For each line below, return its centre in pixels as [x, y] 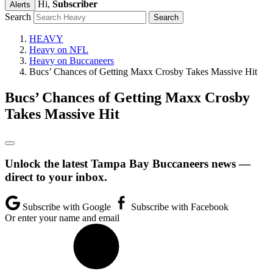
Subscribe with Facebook [179, 207]
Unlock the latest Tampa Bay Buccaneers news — [128, 163]
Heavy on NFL [59, 50]
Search [18, 17]
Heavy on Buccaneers [72, 61]
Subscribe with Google [67, 207]
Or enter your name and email [62, 218]
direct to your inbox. [56, 177]
